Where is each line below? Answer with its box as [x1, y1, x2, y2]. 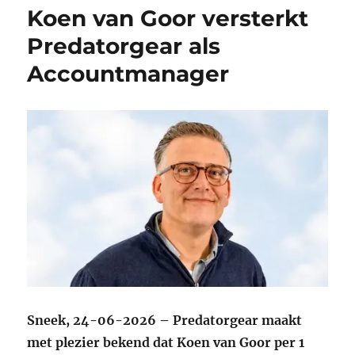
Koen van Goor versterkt [27, 5, 309, 32]
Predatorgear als [27, 32, 221, 60]
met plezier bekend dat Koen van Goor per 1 [27, 334, 305, 351]
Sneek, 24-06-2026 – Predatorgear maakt [27, 312, 303, 329]
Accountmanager [27, 60, 230, 88]
